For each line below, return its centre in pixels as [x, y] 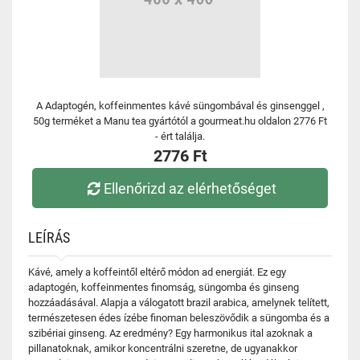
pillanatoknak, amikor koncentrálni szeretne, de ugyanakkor [163, 348]
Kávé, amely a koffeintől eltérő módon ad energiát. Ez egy [157, 272]
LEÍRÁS [49, 237]
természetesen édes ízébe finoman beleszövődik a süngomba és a [179, 318]
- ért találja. [180, 136]
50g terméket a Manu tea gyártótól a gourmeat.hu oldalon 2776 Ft [180, 121]
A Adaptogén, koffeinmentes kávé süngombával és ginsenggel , [180, 106]
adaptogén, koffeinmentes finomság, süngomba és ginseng [164, 287]
